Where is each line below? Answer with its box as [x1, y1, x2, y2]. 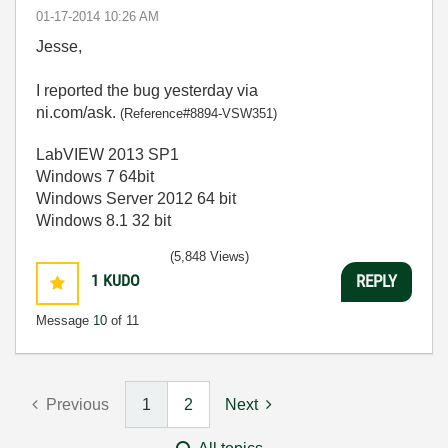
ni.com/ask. [36, 103, 120, 121]
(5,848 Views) [170, 248, 249, 264]
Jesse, [36, 37, 82, 55]
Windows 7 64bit [36, 167, 154, 185]
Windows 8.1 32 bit [36, 211, 171, 229]
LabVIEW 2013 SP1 [36, 145, 179, 163]
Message [36, 312, 93, 328]
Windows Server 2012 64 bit [36, 189, 236, 207]
